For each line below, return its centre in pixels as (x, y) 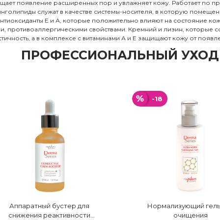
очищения (190, 215)
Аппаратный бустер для (50, 206)
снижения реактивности (50, 215)
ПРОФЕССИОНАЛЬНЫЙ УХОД (120, 55)
